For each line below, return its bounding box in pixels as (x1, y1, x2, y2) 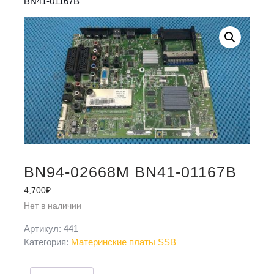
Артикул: (24, 223, 64, 234)
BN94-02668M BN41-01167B (24, 163, 237, 181)
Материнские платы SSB (71, 237, 176, 248)
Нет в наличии (24, 201, 81, 211)
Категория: (24, 237, 71, 248)
